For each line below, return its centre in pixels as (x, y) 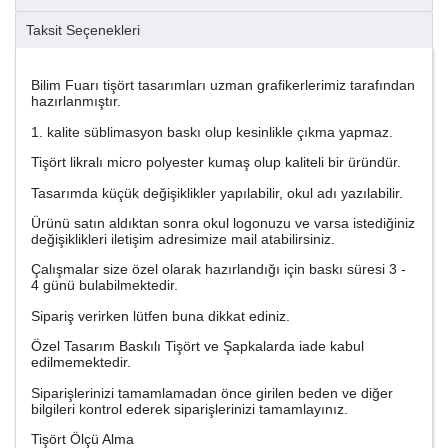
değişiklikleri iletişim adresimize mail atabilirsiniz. (183, 238)
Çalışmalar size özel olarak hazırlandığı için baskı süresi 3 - (218, 269)
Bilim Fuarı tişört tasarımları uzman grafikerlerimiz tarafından (223, 85)
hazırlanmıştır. (76, 101)
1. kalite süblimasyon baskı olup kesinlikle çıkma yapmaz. (212, 131)
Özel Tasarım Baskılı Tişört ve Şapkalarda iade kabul (197, 346)
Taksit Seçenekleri (83, 30)
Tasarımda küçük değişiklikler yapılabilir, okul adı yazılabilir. (217, 192)
